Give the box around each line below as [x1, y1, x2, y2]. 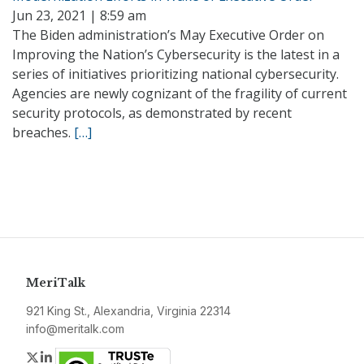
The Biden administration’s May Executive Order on [12, 26, 324, 44]
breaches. [12, 123, 74, 141]
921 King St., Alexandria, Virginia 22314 [26, 304, 231, 318]
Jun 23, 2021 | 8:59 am [12, 6, 146, 24]
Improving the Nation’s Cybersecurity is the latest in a [12, 45, 340, 63]
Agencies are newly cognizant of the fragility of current [12, 84, 347, 102]
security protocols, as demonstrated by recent [12, 104, 292, 122]
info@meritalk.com [26, 322, 124, 336]
